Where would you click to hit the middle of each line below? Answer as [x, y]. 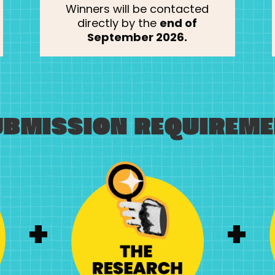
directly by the [119, 23]
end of [179, 23]
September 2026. [137, 37]
